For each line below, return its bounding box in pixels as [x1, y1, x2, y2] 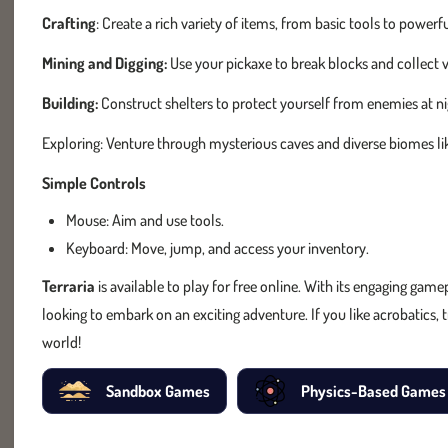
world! [42, 332, 81, 352]
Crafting [42, 13, 96, 33]
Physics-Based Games [301, 380, 446, 401]
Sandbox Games [106, 380, 210, 401]
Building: [42, 93, 98, 113]
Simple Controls [42, 173, 146, 193]
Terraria [42, 276, 95, 296]
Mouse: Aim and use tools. [66, 210, 224, 230]
